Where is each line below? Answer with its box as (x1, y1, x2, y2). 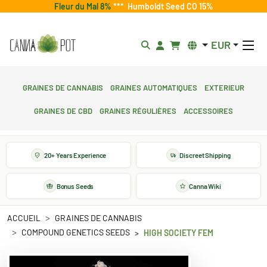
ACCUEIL (7, 213, 41, 223)
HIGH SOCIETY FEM (144, 228, 213, 238)
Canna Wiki (189, 181, 221, 190)
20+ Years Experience (44, 150, 107, 159)
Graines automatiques (110, 80, 197, 93)
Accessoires (184, 103, 233, 116)
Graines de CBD (34, 103, 92, 116)
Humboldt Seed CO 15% (123, 1, 213, 11)
